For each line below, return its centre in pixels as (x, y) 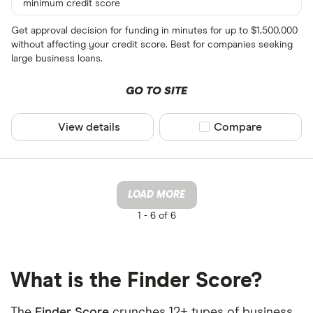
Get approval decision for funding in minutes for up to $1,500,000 (154, 30)
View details (89, 127)
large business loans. (57, 58)
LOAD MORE (156, 195)
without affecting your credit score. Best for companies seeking (152, 44)
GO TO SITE (156, 90)
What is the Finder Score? (136, 281)
